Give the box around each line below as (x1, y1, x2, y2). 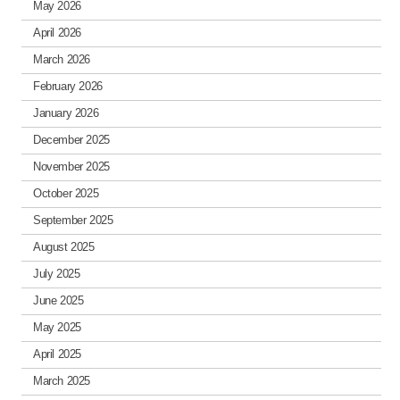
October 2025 (32, 187, 99, 201)
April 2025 (32, 347, 82, 362)
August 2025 (32, 240, 95, 254)
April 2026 (32, 26, 82, 40)
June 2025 (32, 294, 84, 308)
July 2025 (32, 267, 80, 281)
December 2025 (32, 133, 110, 147)
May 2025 (32, 321, 81, 335)
